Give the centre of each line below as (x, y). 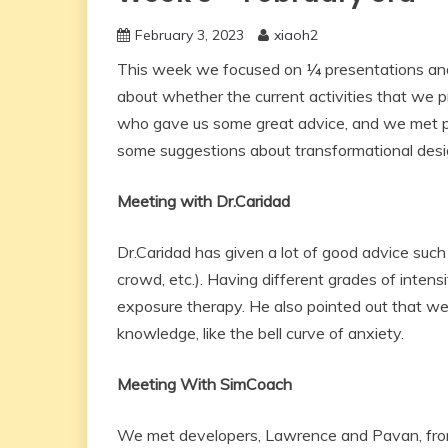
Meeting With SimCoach (206, 384)
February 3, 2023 (189, 35)
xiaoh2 (296, 35)
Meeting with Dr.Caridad (203, 201)
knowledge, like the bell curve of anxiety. (262, 333)
